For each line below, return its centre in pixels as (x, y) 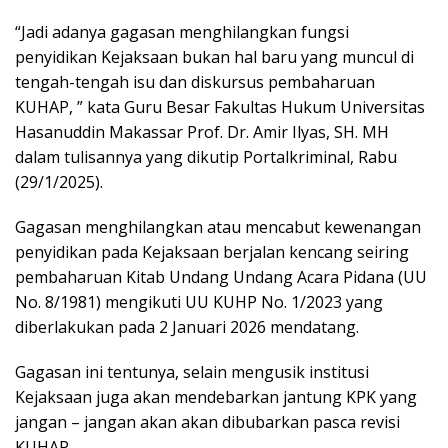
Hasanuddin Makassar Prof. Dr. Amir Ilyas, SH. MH (202, 131)
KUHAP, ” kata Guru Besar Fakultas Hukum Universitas (220, 106)
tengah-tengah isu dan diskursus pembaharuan (195, 81)
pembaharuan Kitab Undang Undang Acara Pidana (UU (221, 276)
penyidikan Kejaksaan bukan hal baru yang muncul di (214, 56)
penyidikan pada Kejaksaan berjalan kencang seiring (212, 251)
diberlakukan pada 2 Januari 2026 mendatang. (187, 326)
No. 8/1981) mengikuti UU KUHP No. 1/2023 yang (199, 301)
